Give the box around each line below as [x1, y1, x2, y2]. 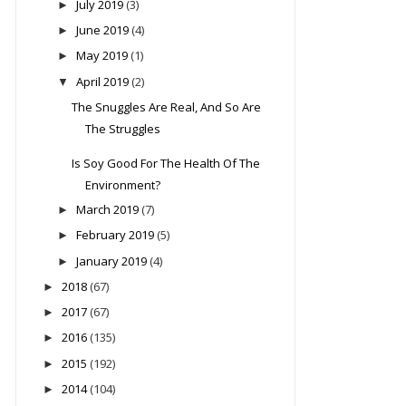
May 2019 [75, 47, 128, 64]
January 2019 [75, 252, 147, 269]
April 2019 [75, 72, 129, 90]
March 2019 [75, 201, 139, 218]
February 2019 [75, 227, 154, 244]
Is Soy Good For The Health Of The [72, 154, 261, 171]
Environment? [85, 176, 161, 193]
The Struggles [85, 120, 161, 137]
